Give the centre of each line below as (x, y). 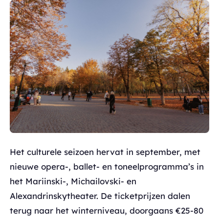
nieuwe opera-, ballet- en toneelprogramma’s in (107, 166)
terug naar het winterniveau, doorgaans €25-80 (107, 210)
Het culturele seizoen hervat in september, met (105, 152)
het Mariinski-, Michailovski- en (73, 181)
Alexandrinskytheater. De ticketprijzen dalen (100, 196)
